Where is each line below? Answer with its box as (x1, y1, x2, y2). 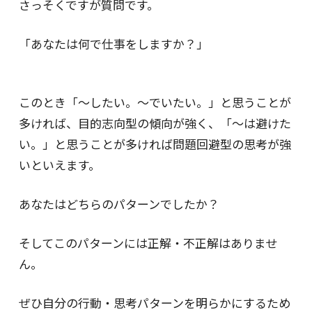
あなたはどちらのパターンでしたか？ (18, 195, 219, 213)
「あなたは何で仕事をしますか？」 (18, 35, 208, 53)
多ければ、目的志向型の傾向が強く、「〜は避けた (18, 114, 291, 132)
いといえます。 (18, 156, 100, 174)
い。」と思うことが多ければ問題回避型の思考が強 (18, 135, 291, 153)
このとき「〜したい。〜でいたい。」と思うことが (18, 93, 291, 111)
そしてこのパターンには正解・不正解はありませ (18, 234, 277, 252)
